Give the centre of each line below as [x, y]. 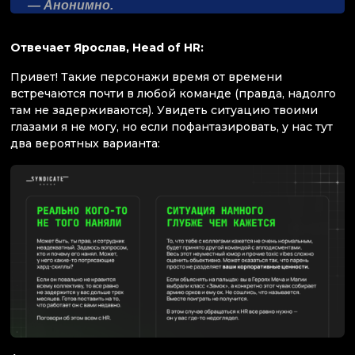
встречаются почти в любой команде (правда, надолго [173, 93]
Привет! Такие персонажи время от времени [146, 76]
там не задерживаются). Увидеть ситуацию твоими [164, 110]
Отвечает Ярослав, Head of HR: [107, 47]
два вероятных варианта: [85, 143]
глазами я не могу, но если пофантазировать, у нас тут [172, 126]
